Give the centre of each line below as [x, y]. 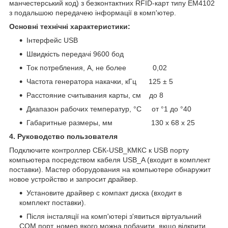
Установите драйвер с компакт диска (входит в [104, 193]
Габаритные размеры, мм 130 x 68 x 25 [111, 122]
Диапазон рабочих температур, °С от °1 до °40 [109, 109]
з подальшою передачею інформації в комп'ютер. [93, 12]
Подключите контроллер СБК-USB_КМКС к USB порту [99, 150]
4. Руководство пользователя [63, 136]
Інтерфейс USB [52, 40]
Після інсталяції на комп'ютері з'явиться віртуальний [114, 216]
